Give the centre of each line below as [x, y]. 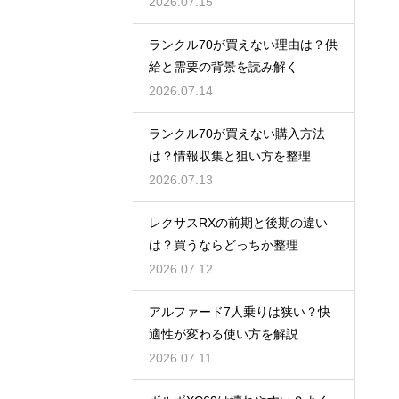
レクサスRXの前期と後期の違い [238, 223]
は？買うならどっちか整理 [224, 245]
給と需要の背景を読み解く [224, 67]
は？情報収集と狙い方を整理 [230, 156]
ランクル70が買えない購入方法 [237, 134]
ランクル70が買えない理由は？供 [243, 45]
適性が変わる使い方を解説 [224, 334]
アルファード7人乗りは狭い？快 [240, 312]
